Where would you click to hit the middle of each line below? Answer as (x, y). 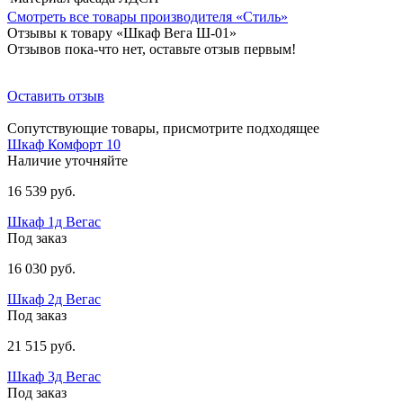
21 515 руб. (41, 346)
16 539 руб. (41, 192)
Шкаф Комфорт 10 (64, 145)
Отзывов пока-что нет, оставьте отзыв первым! (152, 49)
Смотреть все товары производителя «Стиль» (148, 17)
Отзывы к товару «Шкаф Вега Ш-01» (122, 33)
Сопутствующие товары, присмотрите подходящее (163, 129)
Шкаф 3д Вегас (54, 377)
